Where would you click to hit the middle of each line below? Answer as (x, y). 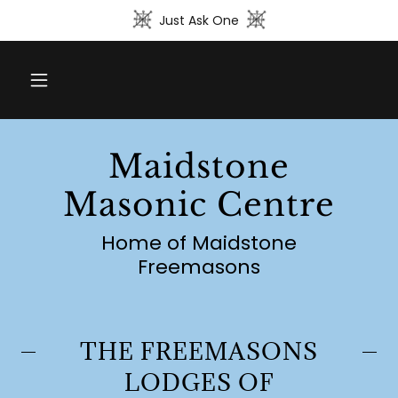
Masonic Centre (199, 205)
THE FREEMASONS (199, 351)
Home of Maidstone (199, 243)
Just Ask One (199, 20)
